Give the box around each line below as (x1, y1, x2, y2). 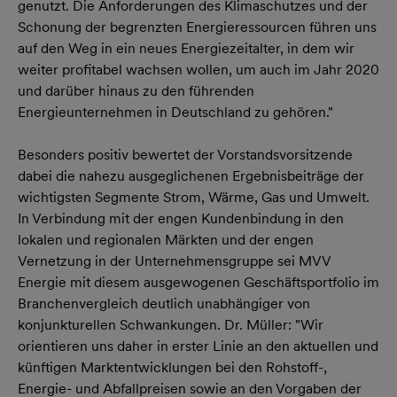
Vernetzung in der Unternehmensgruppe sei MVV (18, 253, 331, 269)
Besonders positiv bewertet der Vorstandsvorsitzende (18, 146, 353, 163)
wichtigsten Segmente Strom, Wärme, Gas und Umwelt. (18, 189, 370, 206)
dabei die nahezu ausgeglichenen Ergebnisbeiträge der (18, 167, 364, 184)
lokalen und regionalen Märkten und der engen (18, 231, 314, 248)
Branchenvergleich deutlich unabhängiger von (18, 295, 310, 312)
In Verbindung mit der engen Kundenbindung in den (18, 210, 344, 227)
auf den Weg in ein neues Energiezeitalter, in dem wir (18, 40, 354, 57)
